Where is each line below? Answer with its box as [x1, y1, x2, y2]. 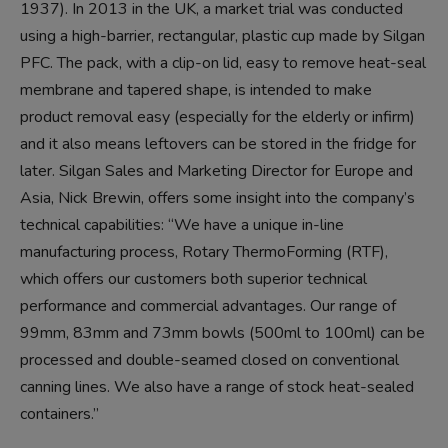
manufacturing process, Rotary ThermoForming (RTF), [20, 240, 388, 263]
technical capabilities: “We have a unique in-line [20, 213, 344, 236]
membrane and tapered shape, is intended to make [20, 78, 372, 101]
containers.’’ [20, 402, 99, 425]
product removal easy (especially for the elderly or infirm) [20, 105, 415, 128]
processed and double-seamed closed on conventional [20, 348, 399, 371]
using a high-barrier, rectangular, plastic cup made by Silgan [20, 24, 425, 47]
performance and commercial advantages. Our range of [20, 294, 396, 317]
